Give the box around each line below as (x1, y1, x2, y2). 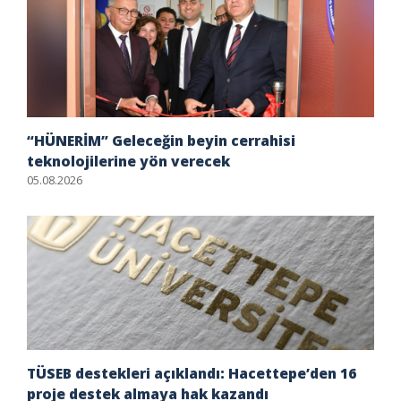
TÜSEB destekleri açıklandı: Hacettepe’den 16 (27, 363, 356, 383)
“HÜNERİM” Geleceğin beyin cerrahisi (27, 131, 295, 150)
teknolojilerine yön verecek (27, 151, 230, 171)
